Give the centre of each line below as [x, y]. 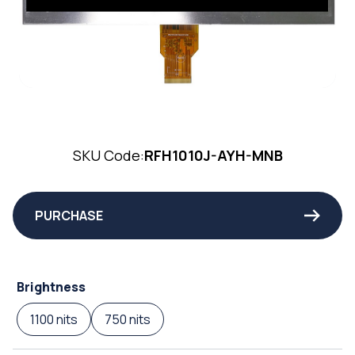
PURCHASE [69, 215]
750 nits [128, 319]
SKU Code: [108, 155]
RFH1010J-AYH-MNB [213, 155]
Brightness [51, 286]
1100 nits [54, 319]
